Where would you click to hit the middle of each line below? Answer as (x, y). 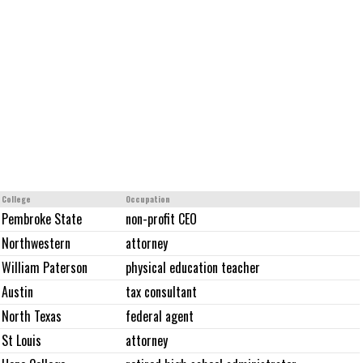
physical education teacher (193, 268)
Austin (17, 292)
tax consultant (161, 292)
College (16, 199)
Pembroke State (42, 219)
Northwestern (36, 243)
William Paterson (45, 268)
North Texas (32, 316)
